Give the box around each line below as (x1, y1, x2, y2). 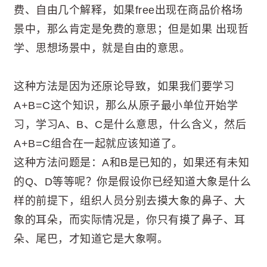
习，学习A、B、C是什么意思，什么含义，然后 (14, 119, 246, 131)
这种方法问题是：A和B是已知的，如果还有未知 (14, 157, 249, 169)
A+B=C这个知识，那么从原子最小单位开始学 (14, 100, 238, 112)
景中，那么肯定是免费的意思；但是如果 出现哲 (14, 23, 249, 35)
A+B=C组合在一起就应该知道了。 (14, 138, 183, 150)
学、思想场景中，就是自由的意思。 (14, 42, 190, 54)
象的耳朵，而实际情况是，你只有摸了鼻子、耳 (14, 214, 246, 226)
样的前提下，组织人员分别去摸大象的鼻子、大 (14, 195, 246, 207)
